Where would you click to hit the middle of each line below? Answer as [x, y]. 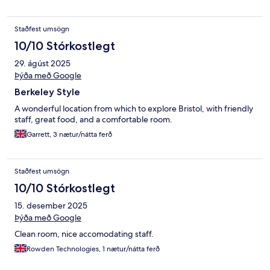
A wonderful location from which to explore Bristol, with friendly [134, 109]
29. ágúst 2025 [42, 64]
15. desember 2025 [51, 206]
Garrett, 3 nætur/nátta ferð [69, 135]
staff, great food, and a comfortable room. [93, 120]
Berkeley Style [47, 92]
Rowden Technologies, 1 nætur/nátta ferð [93, 249]
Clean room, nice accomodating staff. [84, 234]
